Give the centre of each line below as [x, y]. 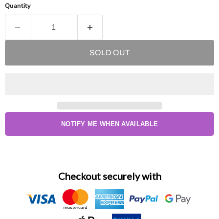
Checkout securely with [109, 176]
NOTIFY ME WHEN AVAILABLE [109, 124]
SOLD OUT [109, 53]
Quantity [18, 6]
